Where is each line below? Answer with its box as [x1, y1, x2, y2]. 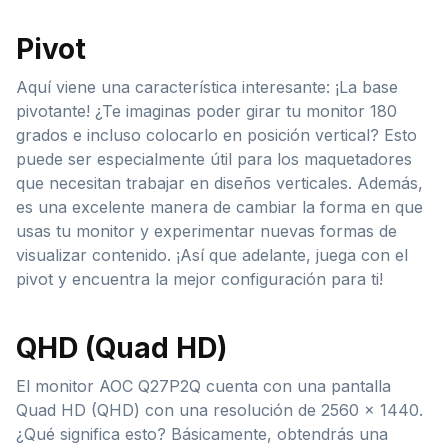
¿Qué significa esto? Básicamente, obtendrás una [16, 423, 388, 444]
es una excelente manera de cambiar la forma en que [16, 196, 423, 217]
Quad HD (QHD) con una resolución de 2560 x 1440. [16, 399, 423, 420]
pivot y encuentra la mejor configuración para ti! [16, 268, 383, 289]
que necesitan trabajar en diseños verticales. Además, [16, 172, 423, 193]
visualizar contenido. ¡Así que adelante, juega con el [16, 244, 408, 265]
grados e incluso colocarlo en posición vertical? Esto [16, 124, 417, 145]
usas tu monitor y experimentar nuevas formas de [16, 220, 397, 241]
